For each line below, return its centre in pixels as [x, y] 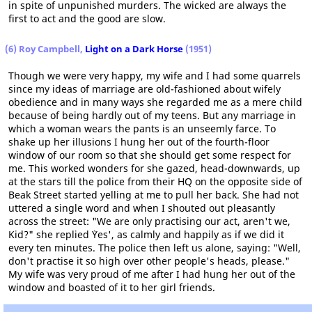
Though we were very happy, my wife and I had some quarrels [155, 76]
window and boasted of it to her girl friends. [112, 288]
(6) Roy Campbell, [45, 49]
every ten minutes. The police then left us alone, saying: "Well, [155, 248]
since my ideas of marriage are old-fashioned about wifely [145, 89]
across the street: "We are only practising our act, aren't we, [149, 221]
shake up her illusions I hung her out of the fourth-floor [139, 142]
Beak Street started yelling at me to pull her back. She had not [154, 195]
